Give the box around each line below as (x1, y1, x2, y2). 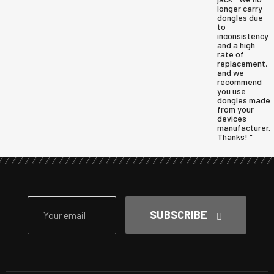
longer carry (217, 3, 262, 13)
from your (217, 104, 254, 114)
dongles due (217, 12, 263, 23)
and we (217, 67, 244, 78)
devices (217, 113, 246, 124)
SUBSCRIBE (150, 207, 208, 221)
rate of (217, 49, 244, 59)
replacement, (217, 58, 268, 68)
